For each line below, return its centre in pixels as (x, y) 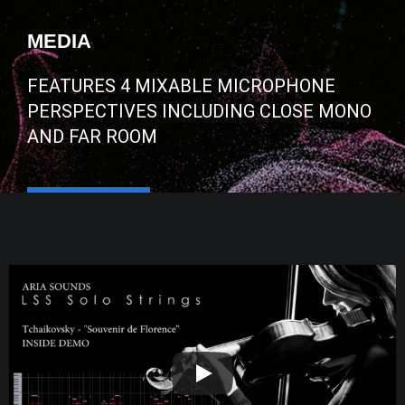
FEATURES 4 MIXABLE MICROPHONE (181, 85)
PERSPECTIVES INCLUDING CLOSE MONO (199, 111)
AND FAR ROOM (92, 136)
